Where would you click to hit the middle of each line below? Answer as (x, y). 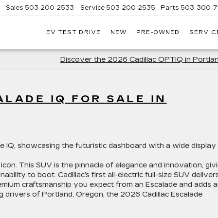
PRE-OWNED (158, 33)
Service (92, 8)
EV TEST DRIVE (73, 33)
